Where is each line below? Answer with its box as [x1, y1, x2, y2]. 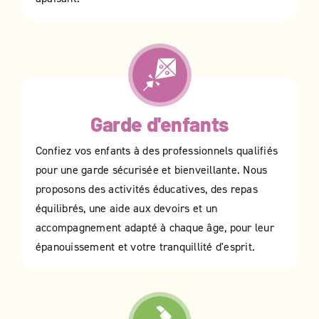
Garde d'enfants [90, 112, 229, 137]
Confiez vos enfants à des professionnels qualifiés [36, 143, 278, 158]
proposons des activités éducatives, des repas [36, 182, 258, 197]
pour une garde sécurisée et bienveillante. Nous [36, 162, 268, 177]
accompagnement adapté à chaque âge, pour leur [36, 220, 274, 235]
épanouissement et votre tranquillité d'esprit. [36, 239, 256, 254]
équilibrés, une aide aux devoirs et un [36, 201, 218, 216]
